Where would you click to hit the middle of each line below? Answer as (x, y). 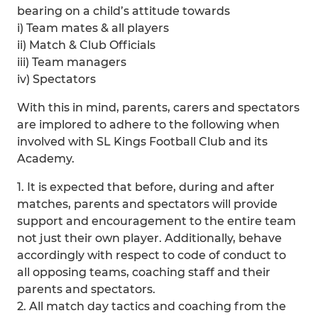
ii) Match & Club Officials (86, 45)
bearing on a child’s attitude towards (124, 11)
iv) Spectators (56, 79)
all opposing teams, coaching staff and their (144, 272)
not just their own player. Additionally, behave (149, 238)
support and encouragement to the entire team (157, 221)
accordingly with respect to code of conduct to (152, 255)
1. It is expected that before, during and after (146, 187)
